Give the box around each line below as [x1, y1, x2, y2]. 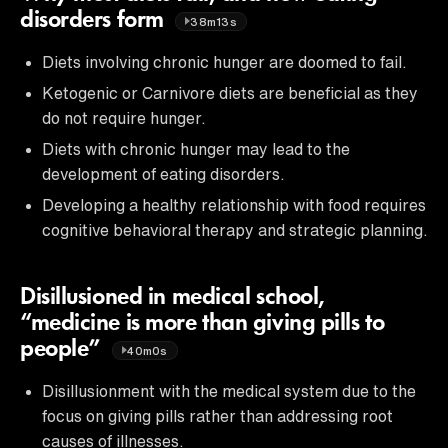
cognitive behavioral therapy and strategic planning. [42, 221, 428, 238]
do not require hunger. [42, 109, 206, 126]
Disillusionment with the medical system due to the [42, 382, 416, 399]
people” [20, 337, 107, 362]
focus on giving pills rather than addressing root [42, 407, 393, 424]
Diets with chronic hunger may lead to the [42, 140, 350, 157]
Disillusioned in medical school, [20, 285, 325, 310]
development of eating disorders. [42, 165, 285, 182]
